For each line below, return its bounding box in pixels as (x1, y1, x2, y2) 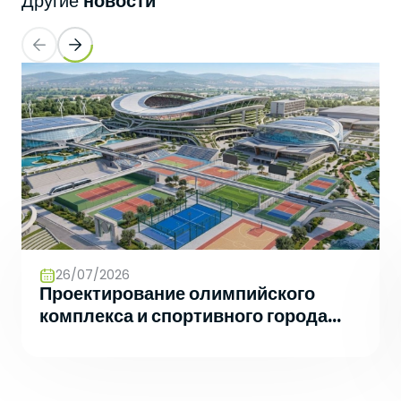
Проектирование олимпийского (39, 282, 315, 306)
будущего (39, 327, 124, 351)
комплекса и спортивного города (39, 304, 328, 328)
